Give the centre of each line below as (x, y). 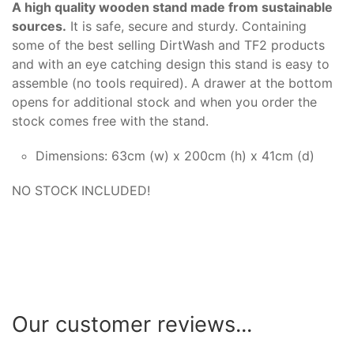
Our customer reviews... (132, 324)
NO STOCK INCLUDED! (81, 190)
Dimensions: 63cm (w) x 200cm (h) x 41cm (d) (175, 155)
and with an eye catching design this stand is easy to (171, 64)
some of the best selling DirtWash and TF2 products (168, 45)
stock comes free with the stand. (112, 121)
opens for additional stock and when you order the (164, 102)
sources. (39, 26)
